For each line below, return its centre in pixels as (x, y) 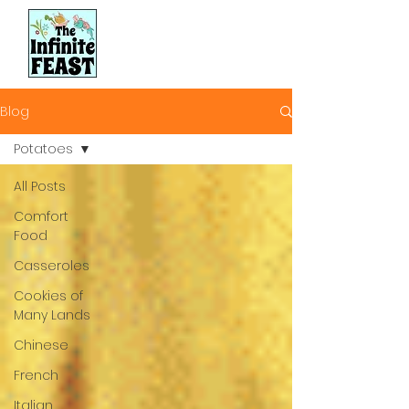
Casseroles (52, 266)
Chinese (41, 345)
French (36, 375)
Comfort (41, 216)
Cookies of (48, 296)
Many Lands (52, 315)
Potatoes (43, 149)
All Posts (40, 186)
